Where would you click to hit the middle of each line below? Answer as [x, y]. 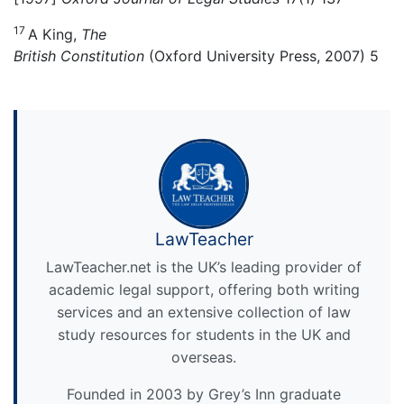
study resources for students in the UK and [204, 335]
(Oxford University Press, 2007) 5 [262, 55]
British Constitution [79, 55]
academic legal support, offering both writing [204, 290]
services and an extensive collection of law [204, 312]
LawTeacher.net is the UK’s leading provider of [204, 267]
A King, [55, 34]
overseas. [204, 358]
